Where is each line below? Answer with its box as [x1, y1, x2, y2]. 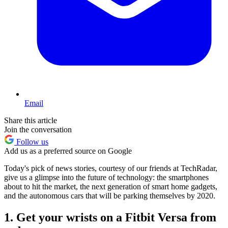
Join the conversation [4, 125, 72, 134]
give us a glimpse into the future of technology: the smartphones [4, 173, 209, 182]
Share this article [4, 116, 57, 125]
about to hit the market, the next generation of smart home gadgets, [4, 182, 217, 191]
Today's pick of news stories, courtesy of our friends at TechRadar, [4, 164, 217, 173]
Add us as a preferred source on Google [4, 147, 132, 156]
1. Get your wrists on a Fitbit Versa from [4, 211, 216, 224]
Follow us [14, 137, 48, 147]
